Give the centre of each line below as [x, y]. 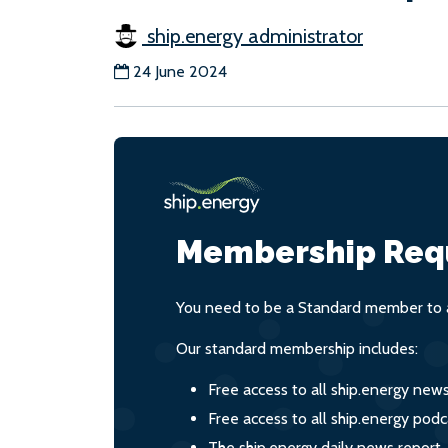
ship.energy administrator [252, 36]
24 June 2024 [180, 71]
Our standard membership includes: [297, 348]
